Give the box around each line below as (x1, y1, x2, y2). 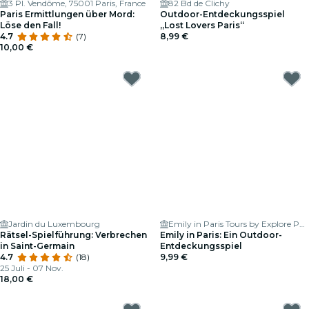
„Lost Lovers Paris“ (160, 20, 244, 30)
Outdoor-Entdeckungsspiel (160, 9, 285, 19)
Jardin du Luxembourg (8, 219, 100, 229)
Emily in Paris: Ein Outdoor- (160, 230, 282, 240)
